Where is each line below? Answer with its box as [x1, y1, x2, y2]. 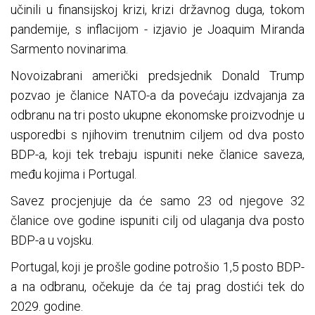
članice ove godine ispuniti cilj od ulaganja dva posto [11, 213, 304, 229]
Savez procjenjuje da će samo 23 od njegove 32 [11, 193, 304, 209]
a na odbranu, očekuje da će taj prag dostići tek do [11, 279, 304, 295]
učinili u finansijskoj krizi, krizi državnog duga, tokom [11, 2, 304, 18]
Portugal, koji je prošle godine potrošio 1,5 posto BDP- [11, 259, 304, 275]
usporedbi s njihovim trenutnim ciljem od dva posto [11, 127, 304, 143]
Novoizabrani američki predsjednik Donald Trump [11, 68, 304, 84]
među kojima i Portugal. [11, 167, 136, 182]
